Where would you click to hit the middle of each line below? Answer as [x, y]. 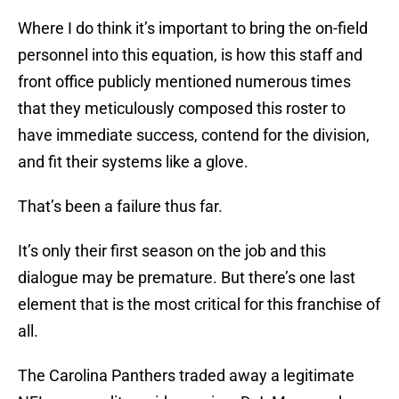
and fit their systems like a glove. [133, 162]
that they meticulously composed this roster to [182, 109]
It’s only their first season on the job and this [172, 251]
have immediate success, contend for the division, [194, 135]
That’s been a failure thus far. [120, 207]
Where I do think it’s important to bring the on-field [193, 28]
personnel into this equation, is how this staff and [190, 55]
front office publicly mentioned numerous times [184, 82]
